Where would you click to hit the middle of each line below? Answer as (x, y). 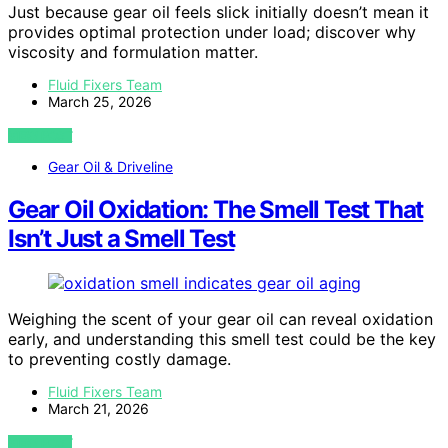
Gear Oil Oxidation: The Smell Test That (216, 210)
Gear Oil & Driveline (110, 167)
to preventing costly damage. (119, 359)
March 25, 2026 (100, 102)
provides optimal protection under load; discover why (212, 32)
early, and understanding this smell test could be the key (222, 339)
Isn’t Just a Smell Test (121, 239)
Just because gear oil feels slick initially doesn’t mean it (218, 12)
